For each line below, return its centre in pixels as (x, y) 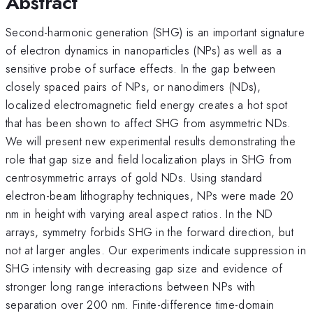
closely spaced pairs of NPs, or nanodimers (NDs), (133, 86)
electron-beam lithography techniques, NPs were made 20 (150, 195)
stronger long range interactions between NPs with (131, 286)
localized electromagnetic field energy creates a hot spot (147, 104)
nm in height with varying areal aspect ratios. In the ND (139, 213)
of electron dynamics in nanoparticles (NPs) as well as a (144, 50)
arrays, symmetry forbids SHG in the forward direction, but (150, 232)
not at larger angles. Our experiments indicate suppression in (156, 250)
